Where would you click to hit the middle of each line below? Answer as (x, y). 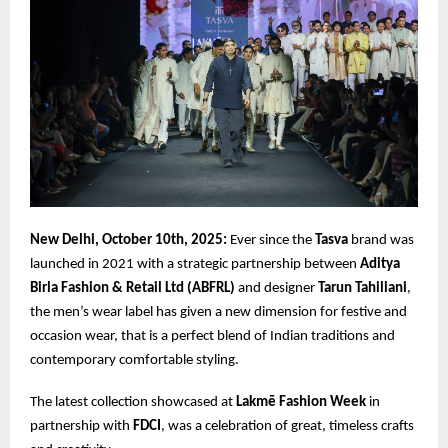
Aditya (380, 265)
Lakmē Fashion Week (301, 403)
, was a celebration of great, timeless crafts (287, 427)
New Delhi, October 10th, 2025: (128, 241)
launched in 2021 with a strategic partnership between (195, 265)
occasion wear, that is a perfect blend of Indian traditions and (212, 337)
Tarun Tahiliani (362, 289)
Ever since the (271, 241)
